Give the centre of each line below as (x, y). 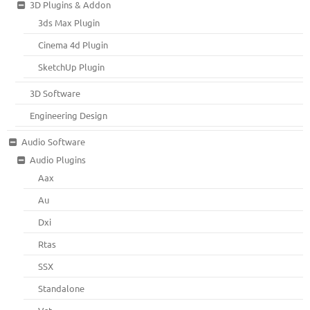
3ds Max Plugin (69, 22)
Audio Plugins (57, 159)
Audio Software (53, 141)
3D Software (55, 93)
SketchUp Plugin (72, 66)
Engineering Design (69, 115)
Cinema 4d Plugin (73, 44)
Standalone (62, 288)
